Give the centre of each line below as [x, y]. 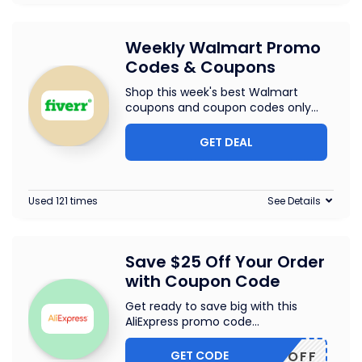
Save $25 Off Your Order [225, 262]
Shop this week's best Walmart [212, 92]
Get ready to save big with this [211, 306]
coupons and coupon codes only [218, 107]
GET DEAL [226, 142]
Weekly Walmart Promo [223, 48]
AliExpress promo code [189, 322]
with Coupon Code [203, 281]
